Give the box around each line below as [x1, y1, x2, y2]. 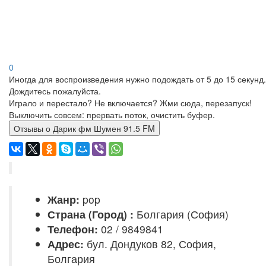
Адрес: [47, 236, 84, 251]
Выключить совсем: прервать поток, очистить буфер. [9, 109, 215, 121]
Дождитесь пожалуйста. [9, 85, 101, 97]
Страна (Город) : [47, 207, 134, 221]
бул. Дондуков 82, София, [84, 236, 216, 251]
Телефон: [47, 221, 98, 236]
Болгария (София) [134, 207, 229, 221]
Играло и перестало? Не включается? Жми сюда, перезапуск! [9, 97, 252, 109]
